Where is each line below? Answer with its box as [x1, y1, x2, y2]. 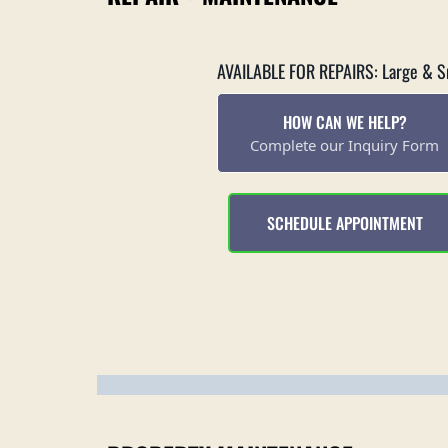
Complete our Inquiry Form [250, 135, 440, 155]
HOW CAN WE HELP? [282, 110, 407, 134]
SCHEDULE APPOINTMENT [266, 211, 423, 235]
